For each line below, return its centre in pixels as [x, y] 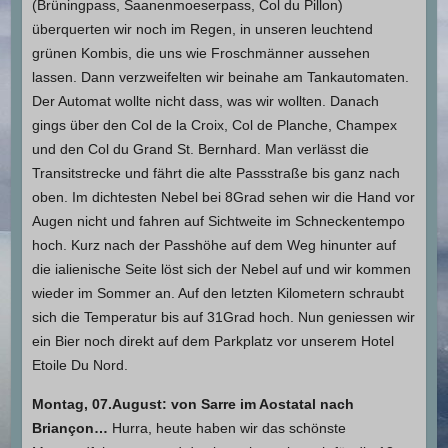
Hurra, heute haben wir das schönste [228, 427]
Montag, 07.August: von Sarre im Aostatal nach [192, 403]
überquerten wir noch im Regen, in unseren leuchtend [202, 28]
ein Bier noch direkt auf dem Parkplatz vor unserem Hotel [212, 340]
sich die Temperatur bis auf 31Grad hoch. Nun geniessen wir [223, 316]
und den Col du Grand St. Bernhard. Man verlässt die [200, 148]
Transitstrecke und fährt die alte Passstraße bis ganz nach [215, 172]
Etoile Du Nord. [79, 364]
